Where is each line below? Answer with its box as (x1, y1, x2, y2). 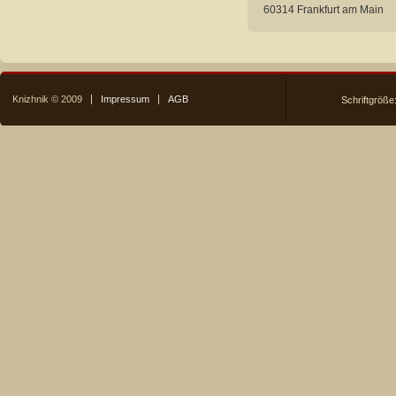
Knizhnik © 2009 (11, 94, 82, 105)
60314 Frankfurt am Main (263, 3, 385, 16)
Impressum (100, 94, 149, 105)
